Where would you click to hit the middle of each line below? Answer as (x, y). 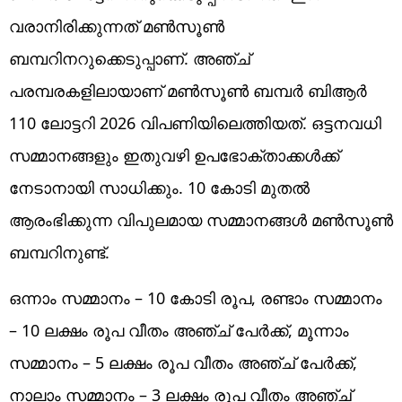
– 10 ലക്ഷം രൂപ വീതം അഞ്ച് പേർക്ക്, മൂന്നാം (179, 330)
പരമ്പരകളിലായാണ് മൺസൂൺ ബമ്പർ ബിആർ (188, 90)
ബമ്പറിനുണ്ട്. (59, 252)
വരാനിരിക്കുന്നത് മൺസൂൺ (117, 26)
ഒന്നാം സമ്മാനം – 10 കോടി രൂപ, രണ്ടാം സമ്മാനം (196, 297)
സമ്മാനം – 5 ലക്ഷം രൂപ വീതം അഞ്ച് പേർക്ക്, (183, 362)
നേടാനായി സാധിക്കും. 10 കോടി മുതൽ (159, 187)
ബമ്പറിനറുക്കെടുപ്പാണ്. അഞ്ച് (130, 58)
